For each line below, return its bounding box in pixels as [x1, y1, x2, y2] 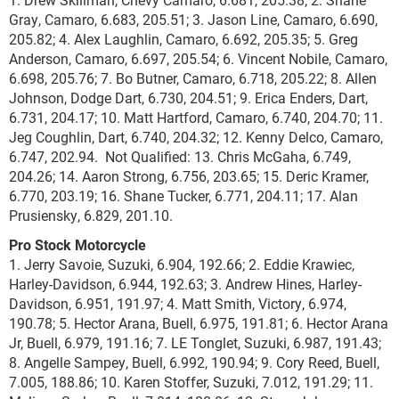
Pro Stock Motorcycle [9, 235, 146, 254]
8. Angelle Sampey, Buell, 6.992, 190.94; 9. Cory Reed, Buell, [9, 353, 379, 371]
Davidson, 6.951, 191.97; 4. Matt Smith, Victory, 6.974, [9, 294, 346, 313]
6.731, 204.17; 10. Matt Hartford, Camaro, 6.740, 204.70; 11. [9, 108, 383, 126]
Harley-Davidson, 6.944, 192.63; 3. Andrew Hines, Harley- [9, 274, 362, 293]
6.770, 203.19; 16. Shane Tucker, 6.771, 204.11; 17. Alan [9, 186, 358, 205]
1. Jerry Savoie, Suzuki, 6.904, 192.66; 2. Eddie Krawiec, [9, 255, 354, 273]
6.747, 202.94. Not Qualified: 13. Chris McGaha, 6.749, [9, 147, 351, 166]
